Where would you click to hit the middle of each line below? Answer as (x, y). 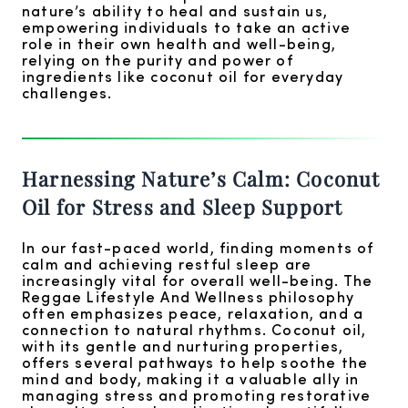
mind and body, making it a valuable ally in (191, 378)
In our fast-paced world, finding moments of (198, 247)
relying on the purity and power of (158, 59)
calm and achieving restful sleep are (167, 263)
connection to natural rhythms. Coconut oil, (194, 329)
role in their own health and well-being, (179, 43)
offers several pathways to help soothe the (195, 362)
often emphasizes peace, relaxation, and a (193, 312)
